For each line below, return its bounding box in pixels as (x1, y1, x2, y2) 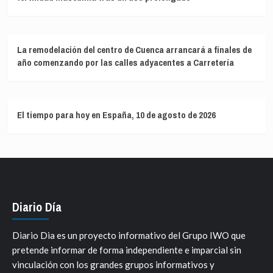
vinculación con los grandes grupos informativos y (12, 258, 214, 270)
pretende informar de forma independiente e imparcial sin (12, 244, 241, 255)
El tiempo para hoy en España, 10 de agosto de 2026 (16, 108, 216, 121)
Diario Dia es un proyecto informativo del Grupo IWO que (12, 229, 246, 241)
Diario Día (12, 198, 62, 215)
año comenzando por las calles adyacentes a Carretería (16, 55, 234, 69)
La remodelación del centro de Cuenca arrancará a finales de (16, 43, 252, 56)
